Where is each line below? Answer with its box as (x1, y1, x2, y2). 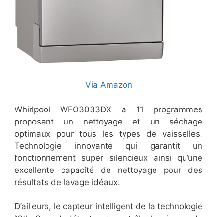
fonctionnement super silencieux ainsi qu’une (15, 153, 202, 163)
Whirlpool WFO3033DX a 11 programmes (15, 104, 202, 114)
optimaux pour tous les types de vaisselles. (15, 128, 202, 139)
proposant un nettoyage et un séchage (15, 116, 202, 126)
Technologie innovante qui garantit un (15, 140, 202, 151)
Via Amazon (85, 80, 132, 90)
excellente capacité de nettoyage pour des (15, 165, 202, 175)
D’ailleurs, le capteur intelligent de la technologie (15, 201, 202, 212)
